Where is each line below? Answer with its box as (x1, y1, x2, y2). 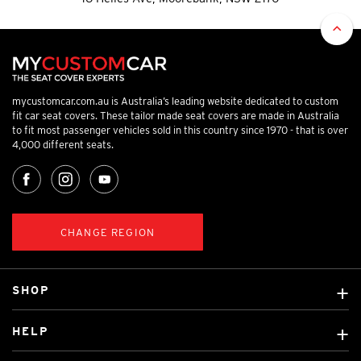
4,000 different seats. (12, 139, 114, 151)
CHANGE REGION (60, 226, 155, 239)
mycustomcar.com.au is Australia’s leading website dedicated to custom (12, 95, 338, 108)
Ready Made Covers (12, 338, 115, 352)
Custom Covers (12, 311, 91, 325)
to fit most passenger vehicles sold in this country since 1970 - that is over (12, 124, 348, 137)
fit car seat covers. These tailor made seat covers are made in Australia (12, 110, 339, 122)
